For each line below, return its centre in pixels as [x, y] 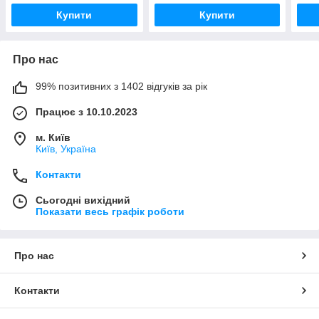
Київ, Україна [66, 149]
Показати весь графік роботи [110, 212]
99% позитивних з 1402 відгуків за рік [121, 87]
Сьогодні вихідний [83, 200]
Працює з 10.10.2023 [87, 112]
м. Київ [53, 138]
